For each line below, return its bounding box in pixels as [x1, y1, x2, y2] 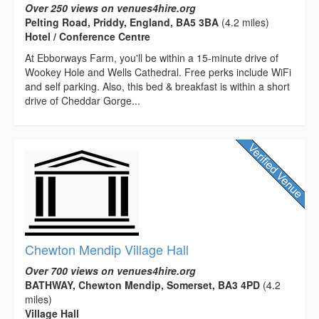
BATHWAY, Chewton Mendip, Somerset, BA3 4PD [25, 277, 260, 292]
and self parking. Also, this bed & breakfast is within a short [25, 78, 290, 93]
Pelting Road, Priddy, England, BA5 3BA [25, 14, 219, 29]
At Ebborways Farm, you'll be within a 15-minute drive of [25, 50, 278, 65]
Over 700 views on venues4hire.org [25, 263, 196, 278]
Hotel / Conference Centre [25, 28, 150, 43]
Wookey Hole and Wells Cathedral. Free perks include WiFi [25, 64, 291, 79]
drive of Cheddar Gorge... [25, 93, 140, 108]
